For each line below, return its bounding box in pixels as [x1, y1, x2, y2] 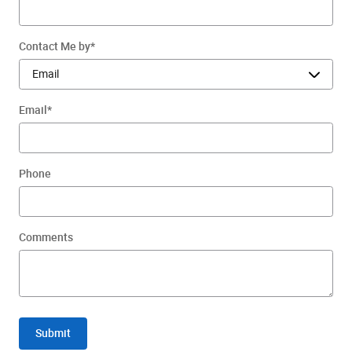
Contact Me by [19, 39, 90, 53]
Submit [35, 326, 71, 339]
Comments [19, 230, 73, 244]
